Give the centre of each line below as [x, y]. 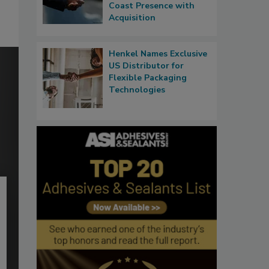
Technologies [137, 90]
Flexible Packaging [148, 78]
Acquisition [132, 18]
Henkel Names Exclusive [158, 54]
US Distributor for [146, 66]
